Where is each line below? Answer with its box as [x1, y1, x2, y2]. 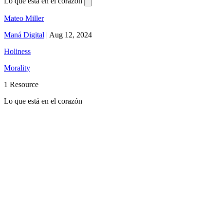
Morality [4, 64, 30, 73]
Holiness [4, 47, 31, 56]
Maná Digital [4, 31, 44, 39]
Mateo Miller [4, 14, 44, 23]
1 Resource [4, 80, 38, 89]
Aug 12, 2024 [49, 31, 92, 39]
